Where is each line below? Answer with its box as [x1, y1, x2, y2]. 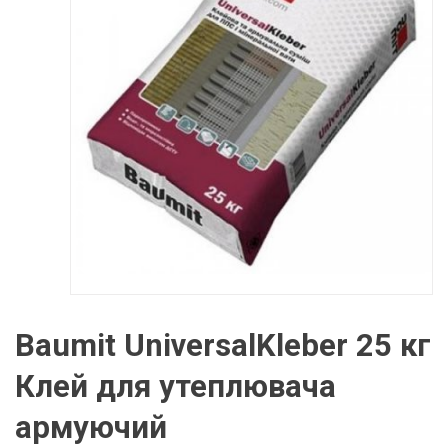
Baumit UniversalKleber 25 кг [15, 327, 431, 364]
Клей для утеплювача [15, 368, 336, 405]
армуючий [15, 409, 167, 446]
